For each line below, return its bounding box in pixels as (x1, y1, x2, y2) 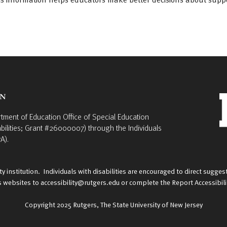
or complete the (120, 177, 172, 187)
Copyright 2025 (24, 200, 73, 209)
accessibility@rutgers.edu (41, 177, 120, 187)
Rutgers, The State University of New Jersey (72, 200, 203, 209)
